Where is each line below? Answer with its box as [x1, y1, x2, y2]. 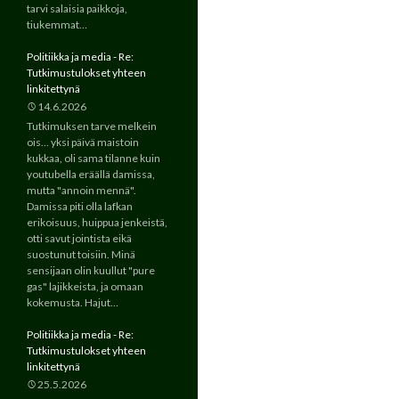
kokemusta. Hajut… [27, 296, 118, 309]
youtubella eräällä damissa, [27, 167, 155, 181]
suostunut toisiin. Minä [27, 248, 135, 261]
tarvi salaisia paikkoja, [27, 2, 127, 15]
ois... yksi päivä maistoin [27, 135, 139, 149]
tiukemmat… [27, 18, 87, 31]
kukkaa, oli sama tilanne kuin [27, 151, 160, 165]
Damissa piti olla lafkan [27, 199, 133, 213]
